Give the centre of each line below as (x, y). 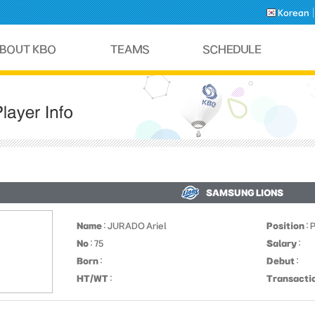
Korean (294, 12)
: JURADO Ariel (134, 226)
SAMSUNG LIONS (244, 193)
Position (285, 226)
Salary (282, 243)
